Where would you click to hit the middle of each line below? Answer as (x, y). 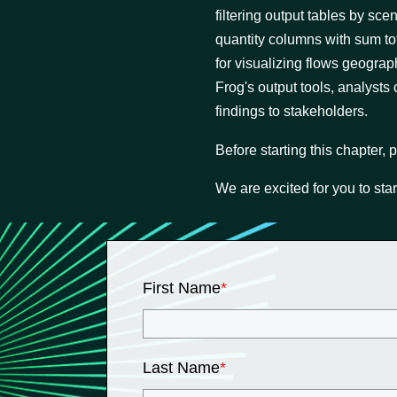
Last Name (181, 367)
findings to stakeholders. (291, 112)
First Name (182, 288)
